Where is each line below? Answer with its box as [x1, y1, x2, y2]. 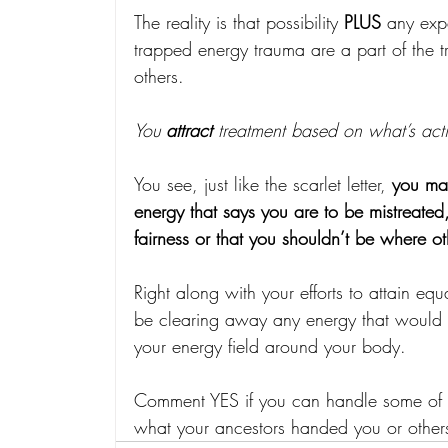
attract [166, 118, 218, 143]
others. [134, 64, 184, 89]
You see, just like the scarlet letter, [134, 172, 392, 197]
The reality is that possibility [134, 10, 344, 35]
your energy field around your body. [134, 334, 406, 359]
